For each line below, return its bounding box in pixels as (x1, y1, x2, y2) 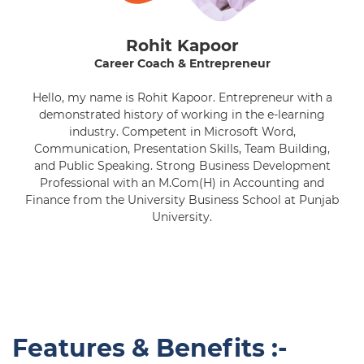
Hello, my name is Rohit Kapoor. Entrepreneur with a (32, 90, 332, 105)
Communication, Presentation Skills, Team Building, (34, 141, 330, 156)
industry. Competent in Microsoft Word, (68, 124, 296, 139)
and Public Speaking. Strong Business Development (33, 158, 331, 173)
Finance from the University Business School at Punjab (25, 193, 339, 207)
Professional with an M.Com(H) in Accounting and (40, 175, 324, 190)
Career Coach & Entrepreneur (93, 56, 271, 71)
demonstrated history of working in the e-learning (39, 107, 325, 122)
